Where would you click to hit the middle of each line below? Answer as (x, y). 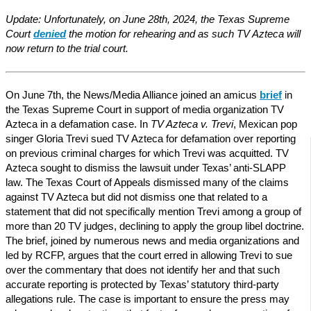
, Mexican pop (265, 124)
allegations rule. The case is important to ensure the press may (148, 299)
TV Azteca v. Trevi (192, 124)
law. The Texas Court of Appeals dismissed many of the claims (147, 182)
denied (50, 34)
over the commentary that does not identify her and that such (143, 270)
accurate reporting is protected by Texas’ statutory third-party (142, 284)
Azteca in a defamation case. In (78, 124)
